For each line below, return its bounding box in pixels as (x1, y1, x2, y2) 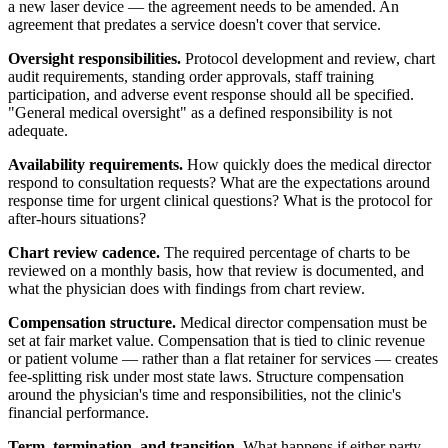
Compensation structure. (8, 313, 176, 331)
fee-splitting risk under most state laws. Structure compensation (8, 367, 404, 385)
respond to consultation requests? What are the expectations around (8, 173, 430, 191)
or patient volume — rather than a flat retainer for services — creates (8, 349, 438, 367)
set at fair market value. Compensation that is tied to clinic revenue (8, 331, 425, 349)
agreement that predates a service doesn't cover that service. (8, 15, 381, 33)
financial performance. (8, 403, 149, 421)
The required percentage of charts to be (160, 243, 410, 261)
